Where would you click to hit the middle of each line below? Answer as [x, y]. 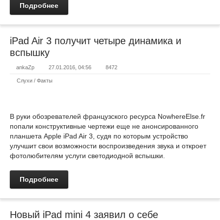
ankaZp [25, 67]
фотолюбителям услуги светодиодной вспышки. [87, 156]
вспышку [30, 53]
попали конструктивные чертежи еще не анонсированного [104, 126]
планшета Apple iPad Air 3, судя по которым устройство [99, 136]
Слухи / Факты [35, 81]
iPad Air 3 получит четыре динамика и [96, 41]
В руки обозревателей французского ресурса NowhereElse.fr [108, 116]
